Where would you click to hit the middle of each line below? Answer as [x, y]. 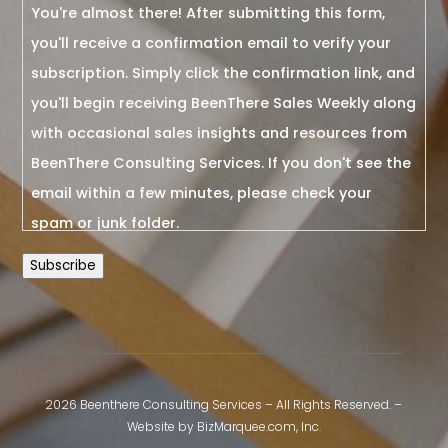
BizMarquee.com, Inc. [258, 426]
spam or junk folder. [105, 223]
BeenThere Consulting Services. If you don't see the [221, 163]
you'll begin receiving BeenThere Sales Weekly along [224, 103]
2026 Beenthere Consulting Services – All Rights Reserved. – [224, 404]
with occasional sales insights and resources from [219, 133]
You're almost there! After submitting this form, [208, 13]
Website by [161, 426]
